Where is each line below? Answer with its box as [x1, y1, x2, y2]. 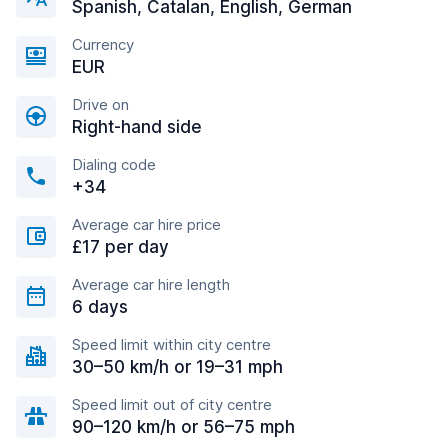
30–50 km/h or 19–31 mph [72, 357, 283, 377]
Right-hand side [72, 117, 202, 137]
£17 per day [72, 237, 169, 257]
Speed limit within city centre [72, 335, 271, 354]
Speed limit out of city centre [72, 395, 272, 414]
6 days [72, 297, 128, 317]
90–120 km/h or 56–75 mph [72, 417, 295, 437]
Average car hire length [72, 275, 230, 294]
